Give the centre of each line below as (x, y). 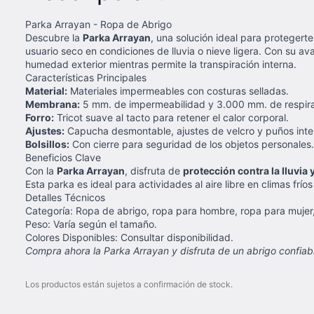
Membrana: (53, 104)
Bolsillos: (47, 144)
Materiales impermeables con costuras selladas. (178, 91)
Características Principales (86, 77)
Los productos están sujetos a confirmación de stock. (129, 284)
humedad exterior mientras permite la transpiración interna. (161, 64)
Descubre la (54, 37)
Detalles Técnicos (65, 197)
